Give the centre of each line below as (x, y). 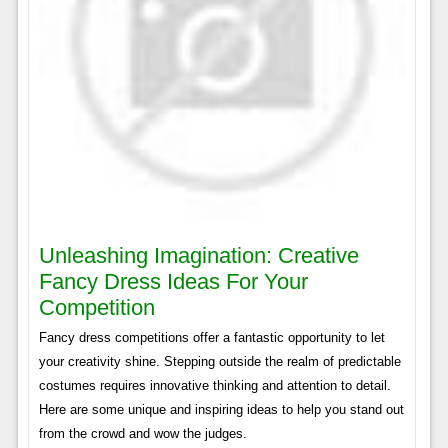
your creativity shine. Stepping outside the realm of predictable (219, 361)
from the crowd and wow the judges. (142, 433)
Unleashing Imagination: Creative (198, 255)
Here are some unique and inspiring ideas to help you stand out (221, 409)
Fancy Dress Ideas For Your (173, 281)
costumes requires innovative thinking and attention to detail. (214, 385)
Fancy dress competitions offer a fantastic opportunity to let (211, 337)
